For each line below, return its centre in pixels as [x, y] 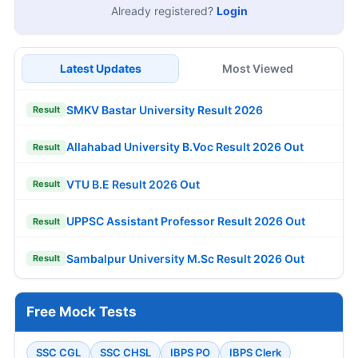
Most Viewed [258, 69]
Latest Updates [100, 69]
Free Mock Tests [82, 312]
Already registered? [163, 11]
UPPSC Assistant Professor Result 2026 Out [186, 221]
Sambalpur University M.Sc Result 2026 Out [185, 258]
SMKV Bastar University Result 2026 [165, 109]
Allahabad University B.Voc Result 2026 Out [185, 147]
